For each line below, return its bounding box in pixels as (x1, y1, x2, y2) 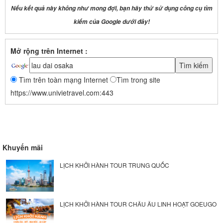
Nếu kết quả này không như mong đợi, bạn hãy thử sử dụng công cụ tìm (10, 4, 213, 12)
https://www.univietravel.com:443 (10, 88, 113, 98)
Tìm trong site (116, 75, 160, 85)
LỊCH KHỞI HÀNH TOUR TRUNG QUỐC (59, 161, 169, 169)
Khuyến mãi (2, 142, 43, 152)
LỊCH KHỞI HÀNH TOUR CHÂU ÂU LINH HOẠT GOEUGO (59, 199, 217, 208)
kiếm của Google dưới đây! (73, 17, 150, 26)
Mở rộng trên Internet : (10, 46, 88, 56)
